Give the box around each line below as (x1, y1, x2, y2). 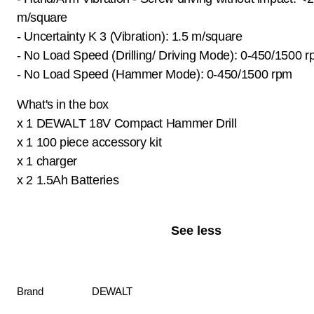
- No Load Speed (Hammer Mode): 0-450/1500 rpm (17, 67, 292, 81)
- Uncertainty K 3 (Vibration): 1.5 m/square (17, 29, 243, 43)
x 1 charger (17, 153, 78, 168)
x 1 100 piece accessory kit (17, 135, 162, 149)
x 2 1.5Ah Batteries (17, 172, 119, 187)
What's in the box (17, 97, 109, 111)
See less (171, 224, 221, 238)
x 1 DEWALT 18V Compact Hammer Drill (17, 116, 237, 130)
